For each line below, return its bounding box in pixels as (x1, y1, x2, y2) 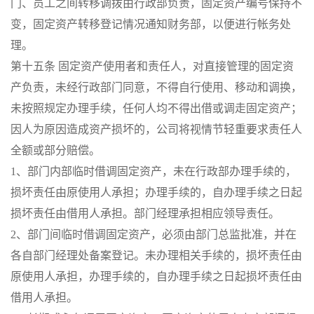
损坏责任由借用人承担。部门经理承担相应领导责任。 (11, 207, 280, 219)
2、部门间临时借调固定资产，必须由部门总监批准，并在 (11, 228, 296, 240)
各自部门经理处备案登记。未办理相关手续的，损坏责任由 (11, 250, 302, 261)
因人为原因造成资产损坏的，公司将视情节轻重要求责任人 (11, 123, 302, 135)
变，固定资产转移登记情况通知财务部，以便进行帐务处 (11, 18, 291, 30)
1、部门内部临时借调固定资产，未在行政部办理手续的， (11, 165, 296, 177)
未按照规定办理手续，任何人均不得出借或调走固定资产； (11, 102, 302, 114)
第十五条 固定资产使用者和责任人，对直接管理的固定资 (11, 60, 294, 72)
